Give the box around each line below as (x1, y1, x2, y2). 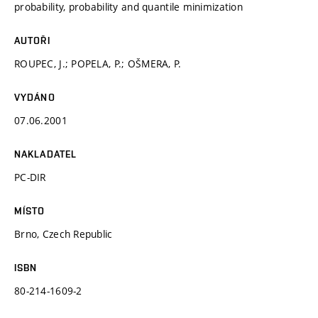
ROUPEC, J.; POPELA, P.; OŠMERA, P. (14, 56, 182, 70)
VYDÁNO (14, 91, 55, 103)
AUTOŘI (14, 34, 50, 46)
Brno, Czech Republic (14, 226, 113, 241)
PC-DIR (14, 170, 46, 184)
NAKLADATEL (14, 148, 77, 160)
